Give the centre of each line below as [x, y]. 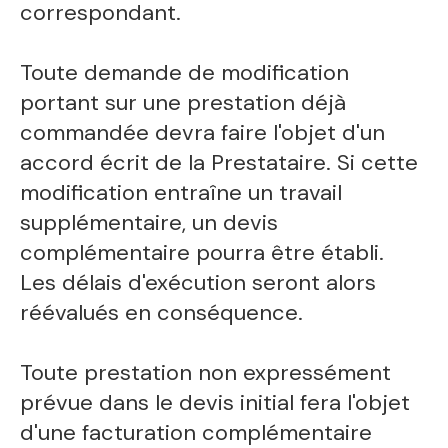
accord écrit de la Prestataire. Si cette [219, 162]
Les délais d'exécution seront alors [198, 282]
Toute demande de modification [185, 72]
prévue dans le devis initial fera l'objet [215, 402]
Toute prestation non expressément [206, 372]
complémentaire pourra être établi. [202, 252]
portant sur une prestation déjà [183, 102]
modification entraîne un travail [181, 192]
